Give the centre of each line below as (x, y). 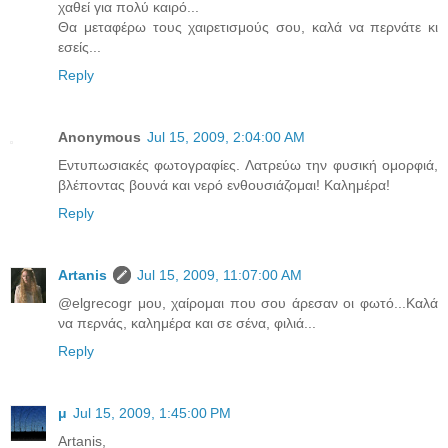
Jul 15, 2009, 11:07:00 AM (219, 274)
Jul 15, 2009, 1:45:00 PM (152, 412)
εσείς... (79, 46)
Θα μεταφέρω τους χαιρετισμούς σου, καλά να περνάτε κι (248, 26)
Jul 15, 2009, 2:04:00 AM (226, 136)
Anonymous (99, 136)
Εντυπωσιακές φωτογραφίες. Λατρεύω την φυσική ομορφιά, (248, 164)
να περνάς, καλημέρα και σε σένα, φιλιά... (187, 322)
